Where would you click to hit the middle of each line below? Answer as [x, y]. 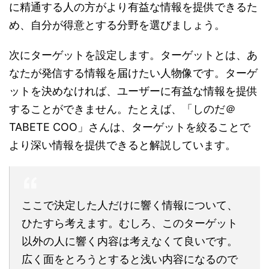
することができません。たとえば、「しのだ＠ [122, 109]
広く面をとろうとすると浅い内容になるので [130, 259]
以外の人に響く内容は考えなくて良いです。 [130, 241]
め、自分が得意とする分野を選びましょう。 [117, 25]
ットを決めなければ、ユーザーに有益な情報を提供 [133, 91]
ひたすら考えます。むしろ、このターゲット [130, 223]
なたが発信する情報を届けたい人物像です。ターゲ [133, 73]
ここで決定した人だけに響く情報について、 [130, 205]
